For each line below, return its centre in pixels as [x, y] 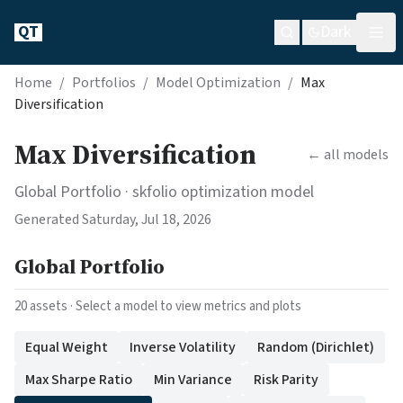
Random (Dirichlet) [316, 347]
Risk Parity [286, 380]
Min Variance [193, 380]
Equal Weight [67, 347]
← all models [348, 155]
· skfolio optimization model [218, 192]
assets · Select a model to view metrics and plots [164, 306]
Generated [48, 219]
